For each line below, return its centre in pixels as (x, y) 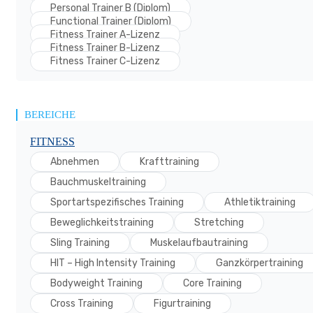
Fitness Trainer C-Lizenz (105, 61)
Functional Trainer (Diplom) (111, 21)
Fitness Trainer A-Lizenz (105, 35)
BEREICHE (50, 115)
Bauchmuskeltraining (98, 182)
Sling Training (80, 243)
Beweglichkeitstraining (102, 223)
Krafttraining (169, 162)
